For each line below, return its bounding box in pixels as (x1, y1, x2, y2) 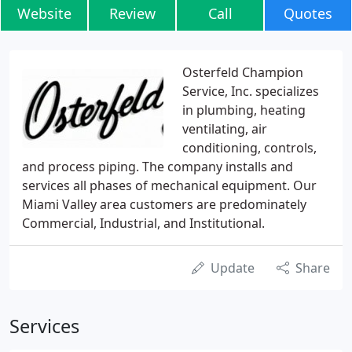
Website (16, 4, 71, 23)
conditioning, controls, (182, 139, 317, 156)
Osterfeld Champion (182, 64, 303, 81)
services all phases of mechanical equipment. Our (22, 177, 317, 194)
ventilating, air (182, 120, 267, 137)
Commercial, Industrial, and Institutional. (22, 214, 265, 232)
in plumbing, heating (182, 101, 306, 119)
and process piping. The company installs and (22, 158, 293, 175)
